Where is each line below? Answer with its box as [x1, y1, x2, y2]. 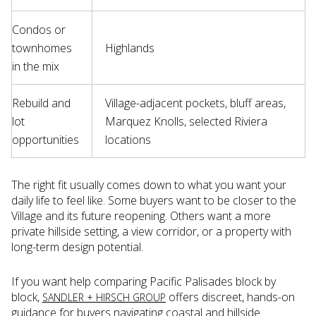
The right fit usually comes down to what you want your [11, 177, 286, 193]
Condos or [12, 22, 66, 38]
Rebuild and [12, 95, 71, 111]
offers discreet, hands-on [166, 288, 295, 305]
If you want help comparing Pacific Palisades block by [11, 273, 276, 289]
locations [104, 132, 151, 148]
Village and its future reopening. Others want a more [11, 208, 271, 224]
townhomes [12, 40, 72, 56]
